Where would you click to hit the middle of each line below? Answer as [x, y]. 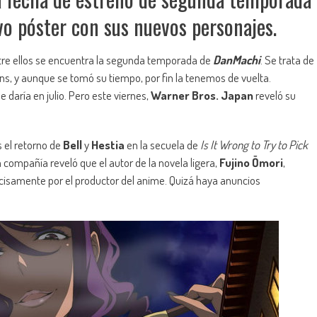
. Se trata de [287, 60]
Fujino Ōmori [251, 163]
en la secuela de [162, 145]
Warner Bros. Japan [202, 96]
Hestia [108, 145]
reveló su [275, 96]
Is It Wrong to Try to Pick [254, 145]
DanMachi [237, 60]
